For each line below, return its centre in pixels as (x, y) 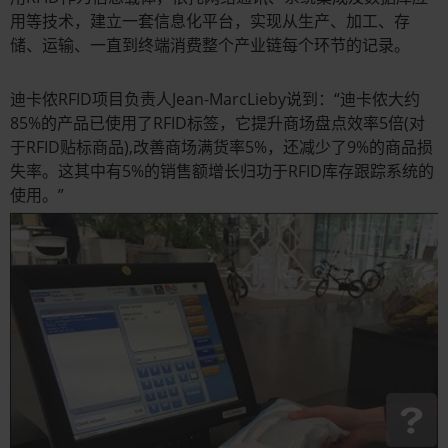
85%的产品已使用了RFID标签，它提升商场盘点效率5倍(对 (217, 123)
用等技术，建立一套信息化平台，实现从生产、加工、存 (210, 21)
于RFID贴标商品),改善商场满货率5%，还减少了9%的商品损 (221, 147)
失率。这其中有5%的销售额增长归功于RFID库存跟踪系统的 (222, 171)
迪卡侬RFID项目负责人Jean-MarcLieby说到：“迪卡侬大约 (215, 99)
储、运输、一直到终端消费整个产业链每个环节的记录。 (210, 45)
